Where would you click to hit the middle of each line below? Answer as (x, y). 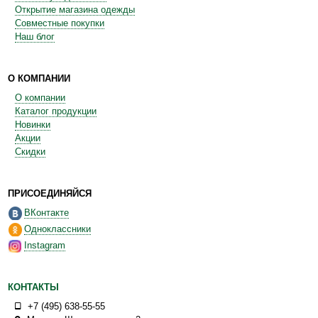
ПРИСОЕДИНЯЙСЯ (50, 194)
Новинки (33, 125)
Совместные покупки (60, 23)
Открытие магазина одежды (75, 10)
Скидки (30, 152)
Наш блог (35, 37)
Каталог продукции (56, 111)
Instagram (45, 246)
